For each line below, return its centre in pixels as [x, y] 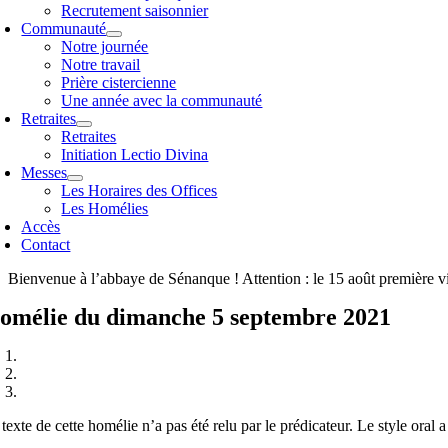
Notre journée [105, 46]
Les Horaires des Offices [139, 190]
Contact [46, 244]
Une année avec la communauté [162, 100]
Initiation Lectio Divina [135, 154]
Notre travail [101, 64]
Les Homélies [105, 208]
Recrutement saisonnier [135, 10]
